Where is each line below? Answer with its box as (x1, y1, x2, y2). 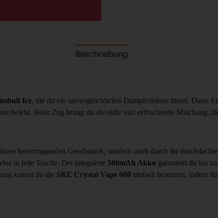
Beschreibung (75, 49, 127, 60)
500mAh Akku (108, 159, 156, 167)
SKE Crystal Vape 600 (56, 170, 131, 179)
